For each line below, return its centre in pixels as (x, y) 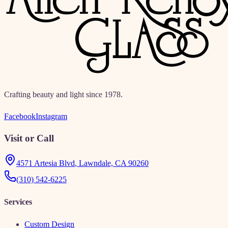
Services (18, 202)
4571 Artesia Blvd (46, 163)
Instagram (51, 117)
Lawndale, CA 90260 (114, 163)
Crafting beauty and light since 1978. (63, 95)
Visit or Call (29, 138)
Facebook (20, 117)
